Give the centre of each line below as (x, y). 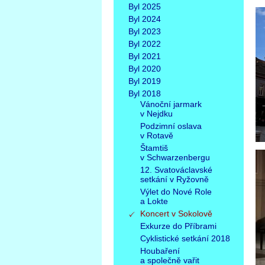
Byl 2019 (145, 81)
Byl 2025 (145, 7)
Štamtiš (154, 148)
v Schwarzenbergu (175, 157)
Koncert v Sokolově (176, 214)
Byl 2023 (145, 31)
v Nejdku (156, 114)
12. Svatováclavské (176, 170)
